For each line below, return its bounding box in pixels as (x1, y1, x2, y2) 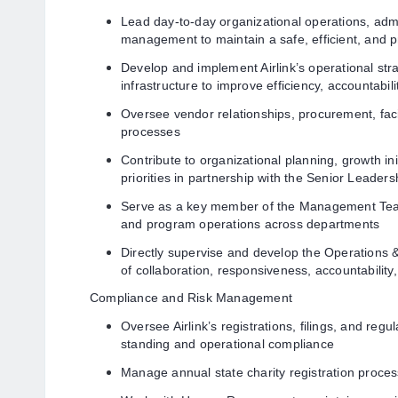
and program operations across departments (121, 217, 380, 231)
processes (121, 124, 180, 139)
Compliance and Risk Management (90, 291, 292, 305)
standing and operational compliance (121, 337, 334, 351)
